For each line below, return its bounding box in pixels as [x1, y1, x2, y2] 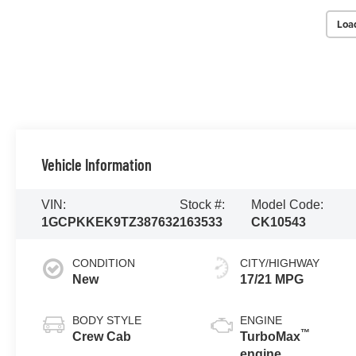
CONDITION [72, 257, 136, 270]
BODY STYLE [72, 314, 142, 327]
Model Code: [251, 198, 324, 212]
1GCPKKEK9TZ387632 [41, 215, 180, 230]
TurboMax [240, 330, 301, 344]
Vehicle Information [41, 154, 153, 174]
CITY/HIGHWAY [240, 257, 320, 270]
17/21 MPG [240, 273, 304, 287]
